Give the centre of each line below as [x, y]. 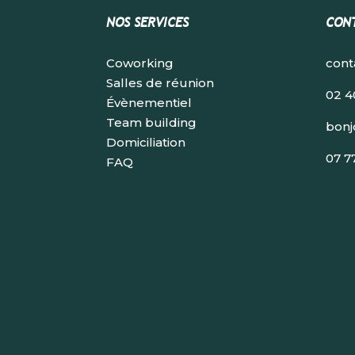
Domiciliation [146, 142]
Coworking [140, 63]
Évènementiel [149, 102]
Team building [152, 122]
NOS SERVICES [148, 23]
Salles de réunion [160, 82]
